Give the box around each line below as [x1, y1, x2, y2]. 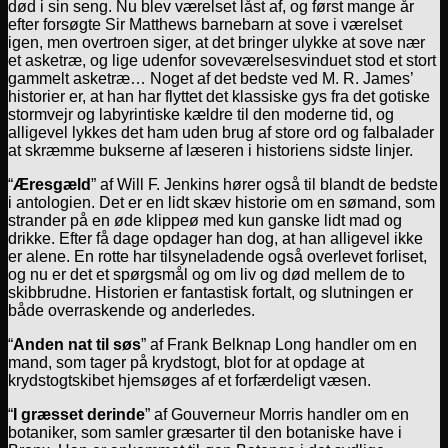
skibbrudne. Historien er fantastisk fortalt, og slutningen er [8, 283, 413, 301]
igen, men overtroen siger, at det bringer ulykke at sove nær [8, 33, 425, 51]
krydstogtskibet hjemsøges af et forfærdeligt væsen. [8, 371, 371, 389]
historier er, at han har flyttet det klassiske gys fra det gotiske [8, 87, 430, 105]
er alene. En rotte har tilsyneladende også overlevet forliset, [8, 247, 427, 265]
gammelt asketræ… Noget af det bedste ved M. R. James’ [8, 69, 413, 87]
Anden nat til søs [13, 335, 141, 353]
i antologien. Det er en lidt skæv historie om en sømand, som [8, 193, 435, 211]
